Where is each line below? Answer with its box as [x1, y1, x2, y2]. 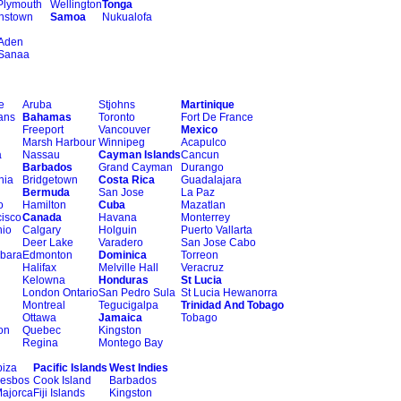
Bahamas [22, 111, 72, 124]
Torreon [181, 249, 218, 261]
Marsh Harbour [22, 136, 96, 149]
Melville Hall [98, 261, 158, 274]
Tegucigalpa [98, 299, 158, 311]
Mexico [181, 124, 218, 136]
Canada [22, 211, 62, 224]
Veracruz [181, 261, 224, 274]
